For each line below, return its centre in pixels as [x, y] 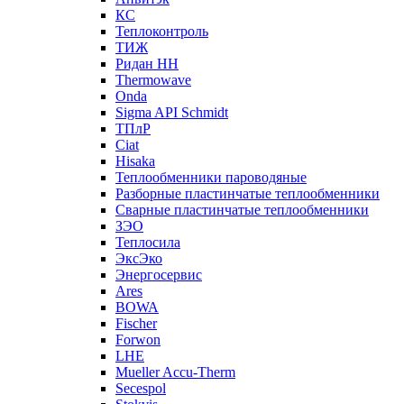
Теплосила [148, 242]
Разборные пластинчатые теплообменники [248, 193]
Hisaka [135, 161]
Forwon [138, 340]
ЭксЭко [139, 258]
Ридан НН [147, 64]
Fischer [136, 323]
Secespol [141, 388]
